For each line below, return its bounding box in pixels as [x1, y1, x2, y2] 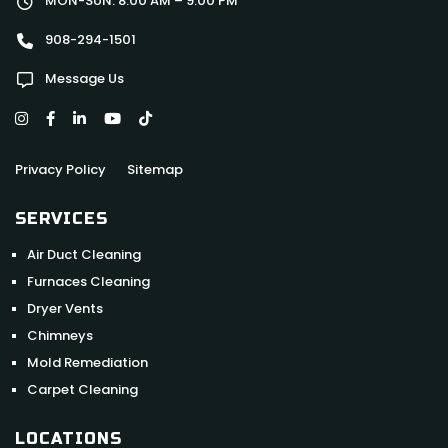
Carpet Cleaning [27, 379, 138, 399]
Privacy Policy [15, 159, 106, 179]
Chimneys [27, 325, 93, 345]
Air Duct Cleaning [27, 244, 141, 264]
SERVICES [15, 208, 108, 228]
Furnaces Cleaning [27, 271, 150, 291]
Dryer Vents [27, 298, 103, 318]
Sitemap [127, 159, 183, 179]
